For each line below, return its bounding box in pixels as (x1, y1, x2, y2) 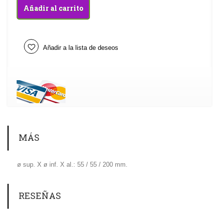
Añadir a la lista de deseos (42, 44, 118, 52)
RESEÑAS (19, 190, 61, 202)
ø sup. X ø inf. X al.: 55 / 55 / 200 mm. (17, 161, 128, 169)
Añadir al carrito (23, 3, 83, 13)
